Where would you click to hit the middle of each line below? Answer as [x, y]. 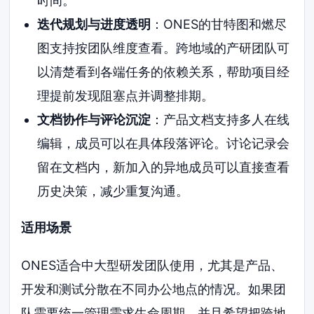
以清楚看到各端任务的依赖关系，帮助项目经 [163, 72]
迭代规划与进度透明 [94, 25]
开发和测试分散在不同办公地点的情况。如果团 [154, 289]
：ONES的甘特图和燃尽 [218, 25]
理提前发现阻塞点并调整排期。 [125, 96]
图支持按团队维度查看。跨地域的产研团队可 [163, 48]
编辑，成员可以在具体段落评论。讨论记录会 [163, 144]
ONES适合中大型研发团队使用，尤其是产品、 [152, 265]
